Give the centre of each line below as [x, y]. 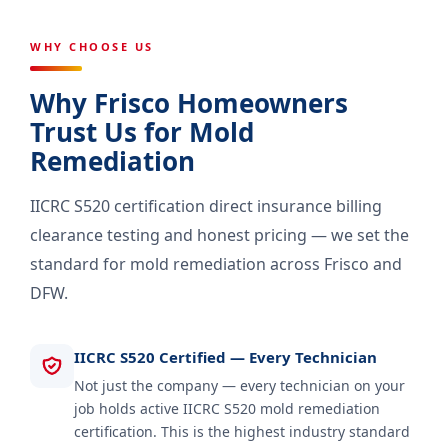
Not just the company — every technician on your [239, 385]
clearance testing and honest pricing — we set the [219, 234]
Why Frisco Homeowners [189, 102]
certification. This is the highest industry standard [242, 431]
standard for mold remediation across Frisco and [216, 263]
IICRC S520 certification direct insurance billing [206, 205]
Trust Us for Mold [142, 131]
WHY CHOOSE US [92, 46]
